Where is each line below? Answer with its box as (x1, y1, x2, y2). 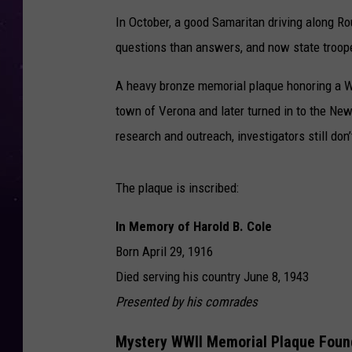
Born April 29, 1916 (115, 244, 213, 260)
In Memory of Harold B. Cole (115, 218, 272, 235)
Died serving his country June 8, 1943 (115, 269, 309, 285)
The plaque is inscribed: (115, 180, 239, 196)
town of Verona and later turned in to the (115, 103, 329, 119)
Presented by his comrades (115, 294, 258, 310)
